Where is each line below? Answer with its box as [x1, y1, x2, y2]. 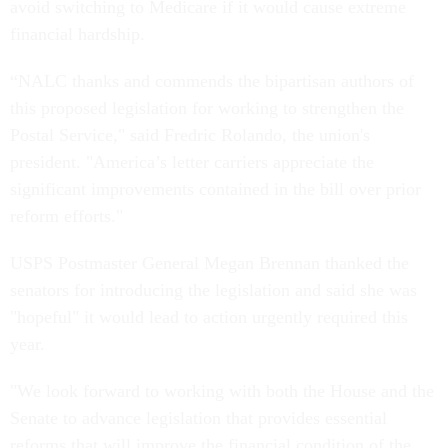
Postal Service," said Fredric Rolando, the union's [10, 125, 370, 145]
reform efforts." [10, 206, 128, 226]
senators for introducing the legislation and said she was [10, 280, 417, 300]
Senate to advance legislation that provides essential [10, 408, 387, 428]
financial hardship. [10, 24, 150, 44]
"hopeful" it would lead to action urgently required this [10, 307, 408, 327]
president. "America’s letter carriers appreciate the [10, 152, 374, 172]
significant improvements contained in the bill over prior [10, 179, 421, 199]
